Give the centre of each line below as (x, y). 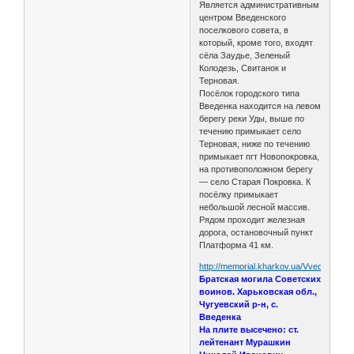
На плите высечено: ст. (249, 329)
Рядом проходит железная (252, 219)
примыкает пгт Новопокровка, (260, 156)
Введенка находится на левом (260, 105)
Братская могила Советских (260, 279)
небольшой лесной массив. (255, 207)
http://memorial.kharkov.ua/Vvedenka (271, 266)
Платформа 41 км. (237, 245)
